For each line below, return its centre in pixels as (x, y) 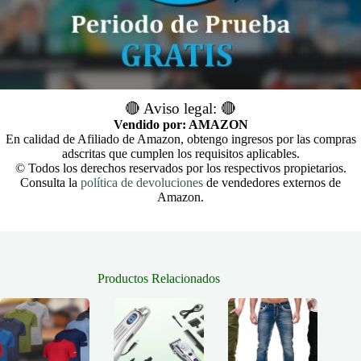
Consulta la (50, 183)
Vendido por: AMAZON (180, 125)
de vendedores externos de (272, 183)
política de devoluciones (142, 183)
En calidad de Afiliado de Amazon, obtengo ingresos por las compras (180, 139)
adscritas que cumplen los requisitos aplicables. (180, 154)
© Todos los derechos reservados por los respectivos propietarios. (180, 168)
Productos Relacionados (159, 279)
